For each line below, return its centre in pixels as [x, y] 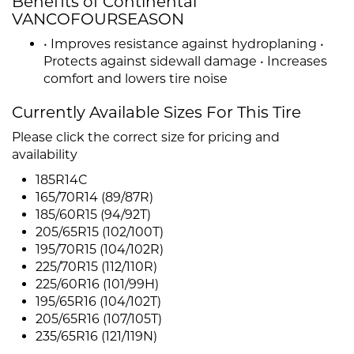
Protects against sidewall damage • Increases [185, 62]
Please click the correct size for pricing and [146, 137]
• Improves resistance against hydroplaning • [184, 44]
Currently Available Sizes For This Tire [156, 113]
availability [45, 155]
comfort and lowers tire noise [136, 79]
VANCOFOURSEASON [98, 19]
